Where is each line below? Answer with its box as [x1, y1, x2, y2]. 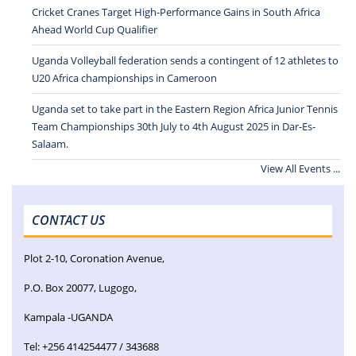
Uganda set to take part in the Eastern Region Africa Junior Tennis [32, 101, 338, 116]
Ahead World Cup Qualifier [32, 21, 157, 37]
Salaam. [32, 136, 68, 151]
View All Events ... [261, 161, 340, 176]
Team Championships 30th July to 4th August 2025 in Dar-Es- [32, 118, 315, 133]
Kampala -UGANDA [24, 309, 113, 324]
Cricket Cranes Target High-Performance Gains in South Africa [32, 4, 320, 19]
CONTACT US [32, 211, 105, 229]
